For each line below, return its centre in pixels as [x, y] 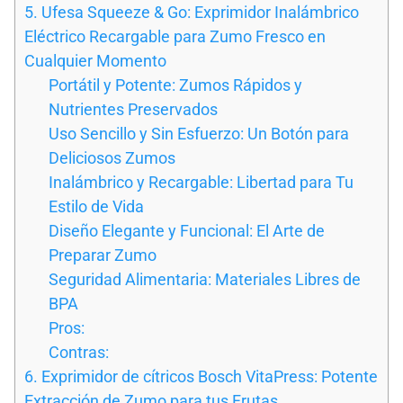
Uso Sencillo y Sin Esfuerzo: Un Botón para [199, 133]
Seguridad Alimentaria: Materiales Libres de [205, 279]
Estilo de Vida [96, 206]
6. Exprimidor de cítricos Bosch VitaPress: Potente [201, 376]
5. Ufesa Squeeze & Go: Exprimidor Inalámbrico [192, 12]
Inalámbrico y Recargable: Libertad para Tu [201, 182]
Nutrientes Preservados [133, 109]
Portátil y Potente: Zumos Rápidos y [175, 85]
